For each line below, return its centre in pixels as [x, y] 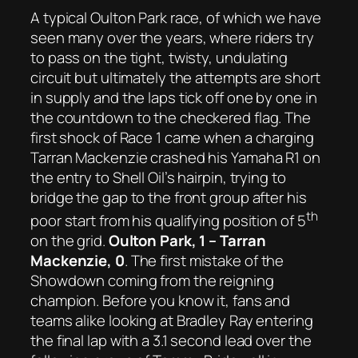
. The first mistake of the [204, 261]
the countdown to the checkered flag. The [171, 118]
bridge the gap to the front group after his [169, 198]
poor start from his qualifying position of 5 [168, 221]
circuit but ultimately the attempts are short [175, 78]
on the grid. [70, 241]
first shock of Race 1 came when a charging [172, 138]
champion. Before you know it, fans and [161, 301]
